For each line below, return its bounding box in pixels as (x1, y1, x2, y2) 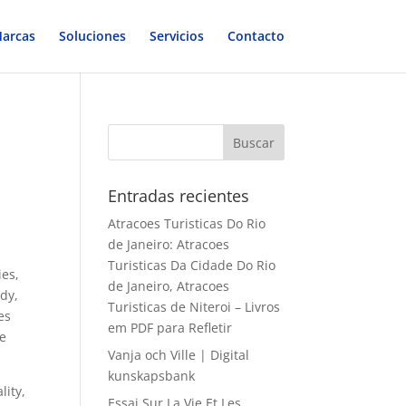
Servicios (149, 27, 204, 44)
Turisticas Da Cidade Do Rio (108, 256, 276, 274)
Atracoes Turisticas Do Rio (108, 215, 266, 232)
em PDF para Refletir (108, 319, 233, 336)
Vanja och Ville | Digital (108, 346, 250, 363)
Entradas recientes (108, 185, 250, 207)
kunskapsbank (108, 367, 196, 384)
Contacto (227, 27, 285, 44)
